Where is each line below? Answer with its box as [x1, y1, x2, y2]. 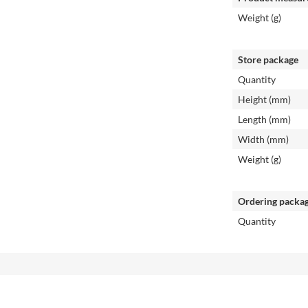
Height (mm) [238, 93, 291, 105]
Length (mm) [238, 113, 291, 125]
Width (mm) [238, 133, 289, 145]
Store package [238, 54, 298, 65]
